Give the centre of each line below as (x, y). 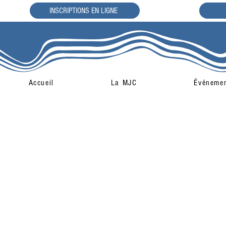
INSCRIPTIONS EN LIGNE (83, 11)
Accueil (41, 82)
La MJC (124, 82)
